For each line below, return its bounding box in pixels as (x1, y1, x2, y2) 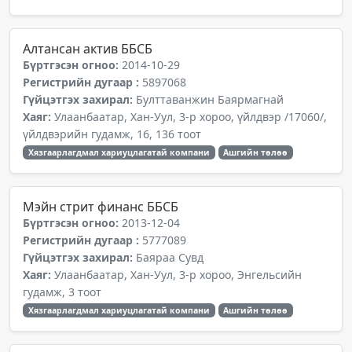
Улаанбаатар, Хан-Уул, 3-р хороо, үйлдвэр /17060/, (54, 109, 327, 124)
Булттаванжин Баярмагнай (136, 92, 284, 107)
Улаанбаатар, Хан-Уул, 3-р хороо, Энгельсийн (54, 267, 302, 282)
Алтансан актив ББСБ (23, 40, 152, 57)
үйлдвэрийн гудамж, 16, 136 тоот (23, 126, 201, 141)
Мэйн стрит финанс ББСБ (23, 198, 178, 215)
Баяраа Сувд (136, 250, 203, 265)
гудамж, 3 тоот (23, 284, 101, 299)
